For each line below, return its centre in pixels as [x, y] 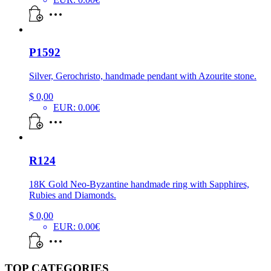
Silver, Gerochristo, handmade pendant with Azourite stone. [143, 76]
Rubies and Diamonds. [73, 195]
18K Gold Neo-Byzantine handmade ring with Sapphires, [139, 184]
